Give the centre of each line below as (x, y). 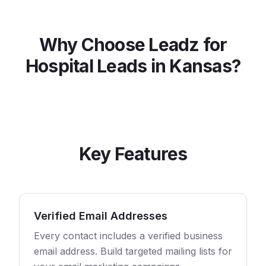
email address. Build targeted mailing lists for (133, 251)
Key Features (133, 154)
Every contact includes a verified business (128, 236)
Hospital (59, 66)
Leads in (131, 66)
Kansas (200, 66)
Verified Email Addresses (101, 216)
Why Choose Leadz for (133, 45)
